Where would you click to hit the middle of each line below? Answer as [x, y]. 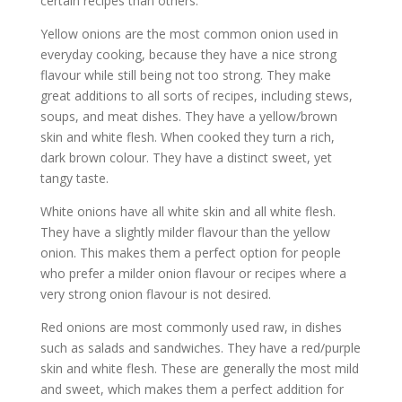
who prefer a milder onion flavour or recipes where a [193, 273]
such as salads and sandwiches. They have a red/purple [200, 348]
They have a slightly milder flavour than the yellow [185, 232]
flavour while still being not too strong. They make [185, 75]
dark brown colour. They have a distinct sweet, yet [186, 157]
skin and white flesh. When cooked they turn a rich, [187, 137]
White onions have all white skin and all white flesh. [188, 211]
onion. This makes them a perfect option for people [190, 253]
